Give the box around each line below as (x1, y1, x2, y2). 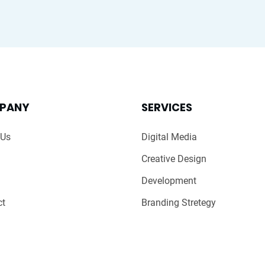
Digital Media (141, 131, 197, 143)
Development (141, 175, 196, 187)
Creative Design (141, 153, 206, 165)
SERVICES (141, 100, 192, 115)
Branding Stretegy (141, 197, 216, 209)
